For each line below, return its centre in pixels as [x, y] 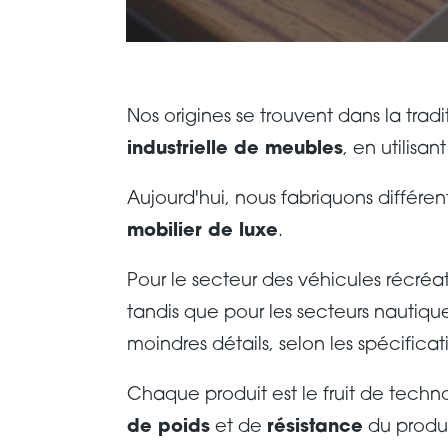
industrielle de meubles [234, 150]
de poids [168, 428]
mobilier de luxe [202, 232]
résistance [314, 428]
